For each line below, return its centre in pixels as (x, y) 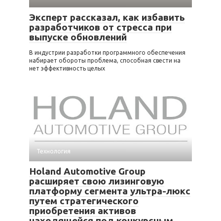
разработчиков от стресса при (100, 27)
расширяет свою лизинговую (97, 181)
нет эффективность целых (67, 68)
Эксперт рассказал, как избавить (107, 17)
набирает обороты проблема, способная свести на (105, 60)
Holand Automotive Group (87, 171)
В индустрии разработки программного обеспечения (107, 52)
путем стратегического (84, 201)
